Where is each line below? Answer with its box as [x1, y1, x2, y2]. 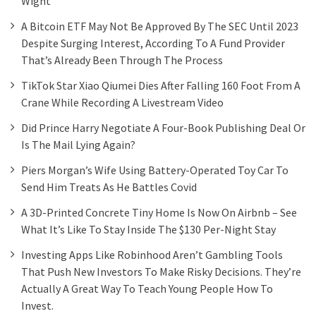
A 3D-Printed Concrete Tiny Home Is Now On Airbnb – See [21, 205, 297, 219]
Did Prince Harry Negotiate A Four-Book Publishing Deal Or [21, 121, 305, 135]
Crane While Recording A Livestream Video [21, 95, 224, 109]
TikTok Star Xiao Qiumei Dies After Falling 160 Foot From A [21, 78, 300, 92]
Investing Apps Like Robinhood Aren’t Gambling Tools [21, 248, 283, 262]
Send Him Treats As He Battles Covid [21, 180, 197, 194]
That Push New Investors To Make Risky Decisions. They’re [21, 265, 301, 279]
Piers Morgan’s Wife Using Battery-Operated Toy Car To [21, 163, 288, 177]
